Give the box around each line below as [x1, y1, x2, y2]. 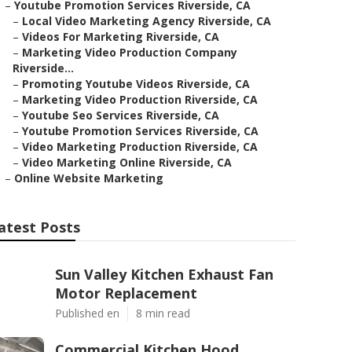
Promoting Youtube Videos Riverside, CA [22, 76, 250, 91]
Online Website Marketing [14, 170, 163, 185]
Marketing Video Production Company [22, 45, 237, 60]
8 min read [136, 306, 190, 321]
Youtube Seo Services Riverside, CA [22, 108, 219, 123]
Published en [55, 306, 119, 321]
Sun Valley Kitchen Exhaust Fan [55, 265, 273, 284]
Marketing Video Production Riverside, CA [22, 92, 258, 107]
